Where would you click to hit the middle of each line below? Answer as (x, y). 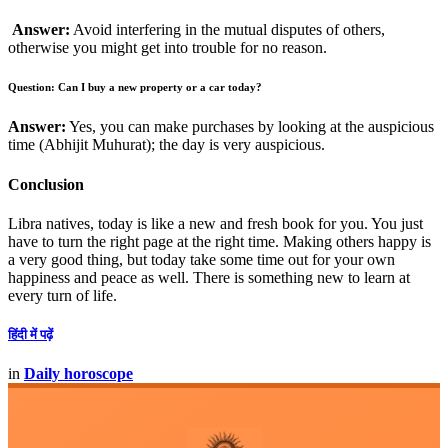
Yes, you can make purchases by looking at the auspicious (250, 127)
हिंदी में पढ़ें (30, 335)
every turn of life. (62, 295)
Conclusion (46, 184)
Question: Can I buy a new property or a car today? (135, 87)
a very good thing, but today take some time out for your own (201, 259)
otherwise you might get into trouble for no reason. (167, 47)
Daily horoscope (78, 374)
